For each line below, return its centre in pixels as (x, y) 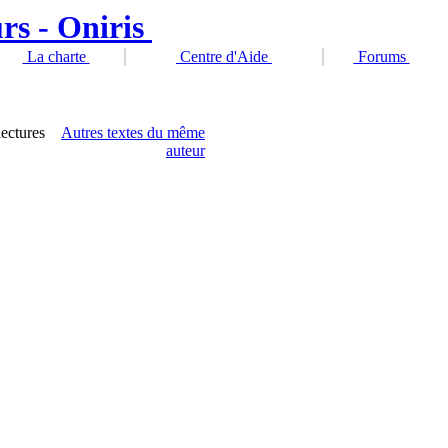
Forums (381, 56)
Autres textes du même (133, 132)
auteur (185, 150)
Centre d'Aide (224, 56)
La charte (56, 56)
